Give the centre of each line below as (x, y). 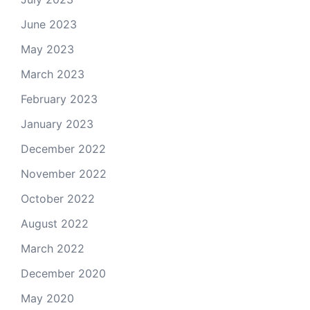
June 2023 (49, 24)
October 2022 (58, 199)
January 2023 (57, 124)
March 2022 (53, 248)
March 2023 (53, 74)
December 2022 (63, 149)
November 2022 (64, 174)
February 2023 (59, 99)
